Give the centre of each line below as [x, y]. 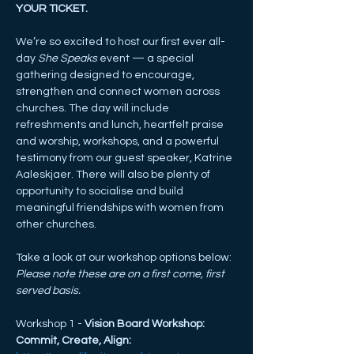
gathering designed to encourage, [106, 75]
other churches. [56, 224]
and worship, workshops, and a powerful [119, 141]
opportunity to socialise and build [101, 191]
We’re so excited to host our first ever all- [121, 42]
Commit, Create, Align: [75, 341]
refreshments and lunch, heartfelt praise [121, 125]
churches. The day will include [94, 108]
